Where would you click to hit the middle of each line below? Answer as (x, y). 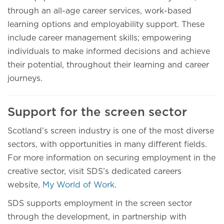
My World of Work (78, 185)
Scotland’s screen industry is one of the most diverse (111, 131)
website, (25, 185)
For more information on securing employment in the (111, 158)
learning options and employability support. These (106, 24)
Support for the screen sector (97, 112)
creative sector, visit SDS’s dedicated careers (94, 171)
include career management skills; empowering (99, 38)
